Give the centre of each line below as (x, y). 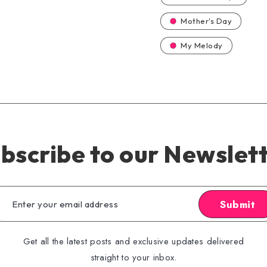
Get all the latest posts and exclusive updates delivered (133, 241)
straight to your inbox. (133, 257)
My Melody (202, 45)
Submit (237, 204)
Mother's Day (206, 21)
